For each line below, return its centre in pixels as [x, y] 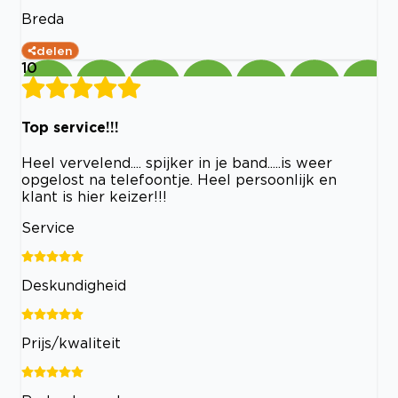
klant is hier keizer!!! [94, 197]
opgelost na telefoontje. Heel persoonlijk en [179, 180]
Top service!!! [70, 127]
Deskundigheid [74, 286]
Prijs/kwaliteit [71, 343]
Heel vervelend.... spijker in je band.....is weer [177, 163]
